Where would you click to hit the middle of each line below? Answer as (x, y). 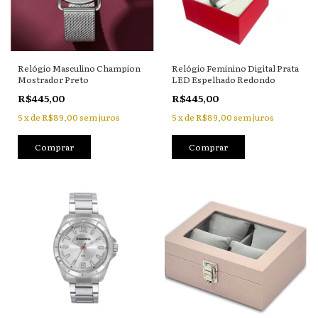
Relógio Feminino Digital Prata (235, 68)
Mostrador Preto (53, 79)
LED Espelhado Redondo (223, 79)
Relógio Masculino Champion (79, 68)
